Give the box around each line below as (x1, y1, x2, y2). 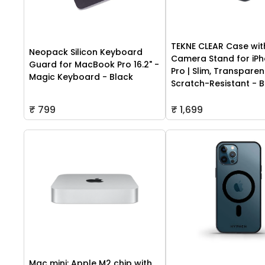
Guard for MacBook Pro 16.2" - (29, 59, 159, 71)
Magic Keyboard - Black (29, 71, 133, 83)
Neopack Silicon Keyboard (29, 46, 143, 59)
